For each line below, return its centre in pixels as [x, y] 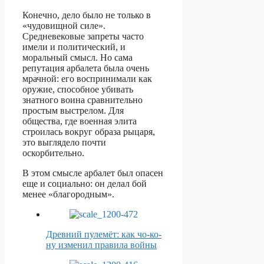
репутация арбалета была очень [86, 68]
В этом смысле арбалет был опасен [93, 173]
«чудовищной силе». [64, 26]
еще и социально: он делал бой [85, 184]
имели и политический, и [74, 47]
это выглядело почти [64, 143]
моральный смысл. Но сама [77, 58]
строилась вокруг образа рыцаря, [89, 132]
